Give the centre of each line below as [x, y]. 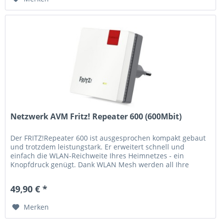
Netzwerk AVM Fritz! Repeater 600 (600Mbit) [96, 116]
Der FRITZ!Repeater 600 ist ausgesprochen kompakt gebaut [108, 138]
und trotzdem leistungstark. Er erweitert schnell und [98, 147]
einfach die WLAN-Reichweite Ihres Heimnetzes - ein [97, 155]
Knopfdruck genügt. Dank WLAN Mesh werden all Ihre [100, 164]
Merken [37, 207]
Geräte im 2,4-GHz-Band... [53, 173]
